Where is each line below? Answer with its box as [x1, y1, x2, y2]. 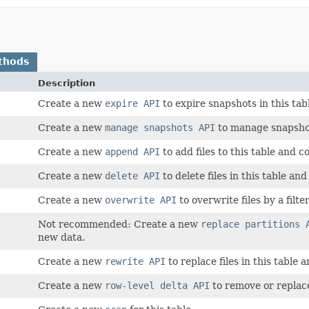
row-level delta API [105, 279, 210, 291]
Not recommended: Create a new [38, 218, 201, 230]
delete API [105, 170, 161, 181]
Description [38, 77, 96, 88]
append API [105, 146, 161, 157]
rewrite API [105, 255, 166, 267]
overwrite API [105, 194, 177, 206]
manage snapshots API [105, 121, 216, 133]
